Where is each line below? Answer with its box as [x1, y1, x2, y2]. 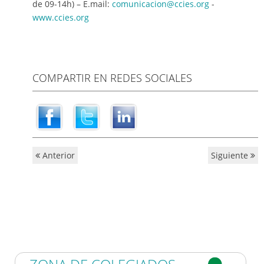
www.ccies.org [32, 12, 89, 24]
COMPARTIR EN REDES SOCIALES [32, 71, 192, 85]
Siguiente [211, 150, 250, 161]
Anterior [40, 150, 75, 161]
